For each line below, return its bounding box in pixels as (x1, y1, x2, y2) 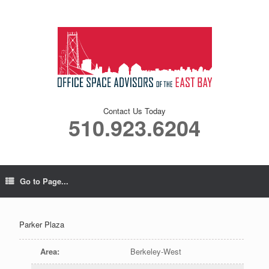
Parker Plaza (19, 219, 64, 230)
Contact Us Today (103, 105, 166, 116)
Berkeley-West (130, 246, 184, 257)
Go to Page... (20, 175, 68, 187)
